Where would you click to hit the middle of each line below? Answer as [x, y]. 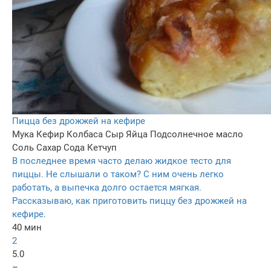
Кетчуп [102, 148]
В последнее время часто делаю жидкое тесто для [122, 161]
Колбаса [85, 135]
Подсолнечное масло [197, 135]
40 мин [27, 228]
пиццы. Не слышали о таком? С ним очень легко [118, 175]
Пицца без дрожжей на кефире [79, 121]
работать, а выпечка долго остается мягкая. [107, 188]
